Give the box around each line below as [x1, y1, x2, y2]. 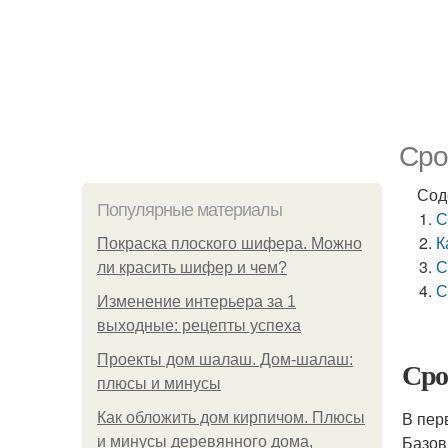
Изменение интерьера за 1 [97, 293, 296, 310]
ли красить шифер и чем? [97, 259, 287, 276]
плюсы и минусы [97, 375, 221, 392]
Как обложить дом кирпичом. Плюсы [97, 409, 365, 426]
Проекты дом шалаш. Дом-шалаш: [97, 351, 353, 368]
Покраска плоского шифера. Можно [97, 235, 362, 252]
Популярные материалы [97, 200, 282, 220]
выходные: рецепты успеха [97, 317, 301, 334]
